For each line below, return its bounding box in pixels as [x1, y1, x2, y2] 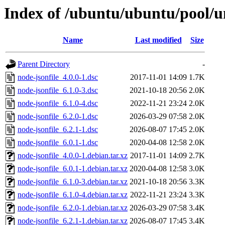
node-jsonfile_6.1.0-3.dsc [18, 86, 98, 95]
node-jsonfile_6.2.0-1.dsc [18, 112, 98, 121]
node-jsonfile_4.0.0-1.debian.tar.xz [18, 151, 128, 160]
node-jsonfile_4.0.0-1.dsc [18, 73, 98, 82]
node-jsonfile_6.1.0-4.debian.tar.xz [18, 190, 128, 199]
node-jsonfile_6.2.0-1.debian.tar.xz [18, 203, 128, 212]
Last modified [135, 36, 182, 45]
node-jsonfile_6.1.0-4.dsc [18, 99, 98, 108]
